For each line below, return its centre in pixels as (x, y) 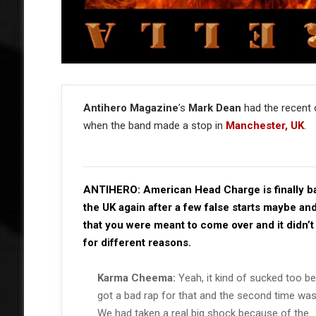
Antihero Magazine (130, 108)
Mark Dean (214, 108)
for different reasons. (137, 243)
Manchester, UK (265, 126)
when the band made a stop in (154, 126)
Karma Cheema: (138, 278)
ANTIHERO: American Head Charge (171, 190)
